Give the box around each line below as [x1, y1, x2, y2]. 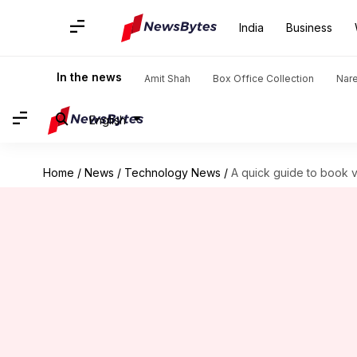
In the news [57, 70, 122, 84]
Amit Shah [144, 73, 190, 84]
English [89, 112, 126, 127]
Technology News [124, 166, 221, 179]
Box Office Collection [213, 73, 314, 84]
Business [286, 21, 332, 34]
